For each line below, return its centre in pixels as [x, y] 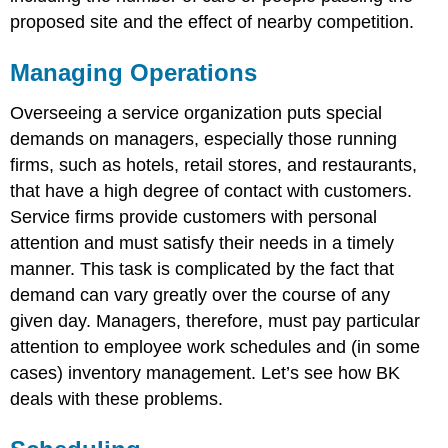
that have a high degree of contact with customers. [211, 190]
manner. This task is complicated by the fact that [202, 268]
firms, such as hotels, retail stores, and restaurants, [214, 164]
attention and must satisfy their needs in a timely [202, 242]
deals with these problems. [117, 398]
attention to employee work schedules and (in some [215, 346]
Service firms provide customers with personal [194, 216]
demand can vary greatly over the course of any [200, 294]
